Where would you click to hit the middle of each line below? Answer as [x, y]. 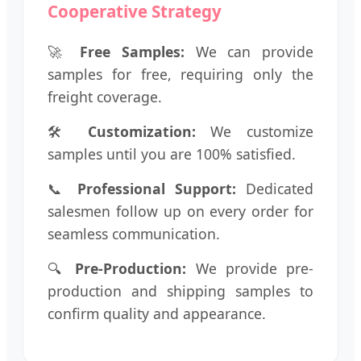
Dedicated [275, 188]
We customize [254, 131]
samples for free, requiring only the [180, 74]
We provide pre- [250, 268]
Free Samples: [133, 51]
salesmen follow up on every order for [180, 211]
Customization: [141, 131]
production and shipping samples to [180, 290]
